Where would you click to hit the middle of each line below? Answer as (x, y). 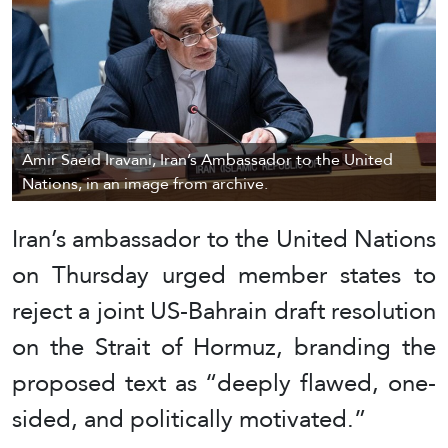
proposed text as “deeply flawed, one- (224, 382)
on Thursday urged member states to (224, 274)
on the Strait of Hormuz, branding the (224, 346)
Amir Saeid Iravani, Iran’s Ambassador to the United (207, 159)
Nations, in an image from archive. (145, 183)
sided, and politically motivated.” (189, 418)
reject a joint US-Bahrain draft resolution (224, 310)
